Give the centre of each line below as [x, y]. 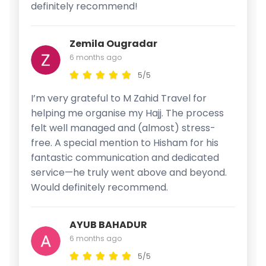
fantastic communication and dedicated [125, 157]
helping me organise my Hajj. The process [127, 113]
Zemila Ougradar [113, 43]
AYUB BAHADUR [108, 224]
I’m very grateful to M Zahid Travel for [119, 98]
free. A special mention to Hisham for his [125, 142]
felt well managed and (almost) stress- [123, 128]
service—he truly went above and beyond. [129, 172]
